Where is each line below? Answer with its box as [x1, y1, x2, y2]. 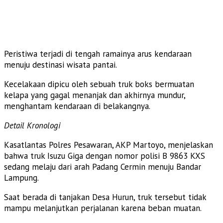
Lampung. [4, 172, 39, 183]
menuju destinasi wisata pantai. [4, 59, 117, 70]
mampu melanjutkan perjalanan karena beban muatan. [4, 202, 202, 214]
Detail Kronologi [4, 119, 60, 131]
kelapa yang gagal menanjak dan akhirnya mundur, [4, 89, 185, 101]
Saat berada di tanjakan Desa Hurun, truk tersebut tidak [4, 191, 206, 203]
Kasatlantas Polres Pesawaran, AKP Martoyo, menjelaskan [4, 139, 213, 150]
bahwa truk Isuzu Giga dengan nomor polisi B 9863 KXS [4, 150, 205, 161]
